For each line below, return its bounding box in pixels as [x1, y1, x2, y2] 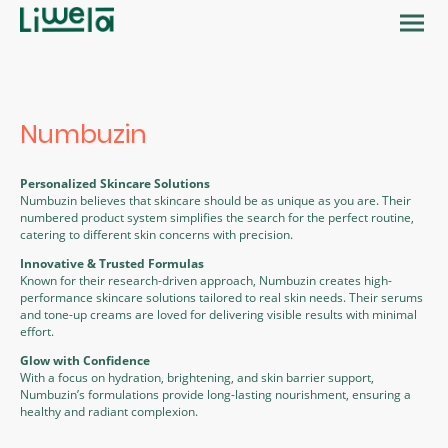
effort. [20, 323, 54, 341]
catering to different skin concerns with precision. [20, 225, 293, 243]
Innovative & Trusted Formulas [20, 255, 204, 273]
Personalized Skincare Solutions [20, 174, 210, 192]
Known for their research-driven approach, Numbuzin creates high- [20, 272, 392, 290]
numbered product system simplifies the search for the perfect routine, [20, 208, 414, 226]
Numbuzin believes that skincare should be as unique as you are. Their [20, 191, 411, 209]
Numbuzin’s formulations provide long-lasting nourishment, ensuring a [20, 386, 411, 404]
